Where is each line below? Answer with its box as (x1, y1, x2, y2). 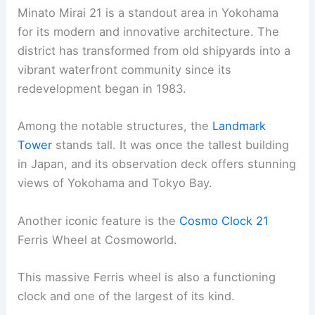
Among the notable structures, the (18, 119, 213, 134)
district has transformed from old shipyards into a (18, 44, 291, 58)
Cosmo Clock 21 (179, 213, 269, 228)
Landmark (212, 119, 266, 134)
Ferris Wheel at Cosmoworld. (18, 232, 178, 247)
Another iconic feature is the (18, 213, 180, 228)
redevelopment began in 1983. (18, 82, 187, 96)
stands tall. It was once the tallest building (52, 138, 290, 153)
